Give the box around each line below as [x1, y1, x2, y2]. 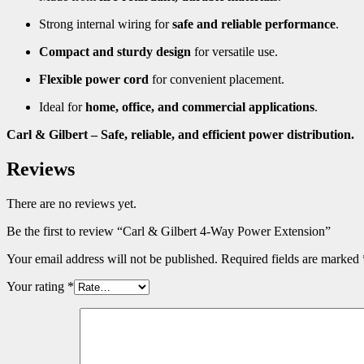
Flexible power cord [39, 72, 149, 87]
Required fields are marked [221, 252, 362, 266]
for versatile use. [191, 45, 278, 59]
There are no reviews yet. [6, 197, 136, 211]
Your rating [6, 279, 67, 294]
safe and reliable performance [172, 17, 336, 32]
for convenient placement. [149, 72, 284, 87]
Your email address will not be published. [6, 252, 218, 266]
